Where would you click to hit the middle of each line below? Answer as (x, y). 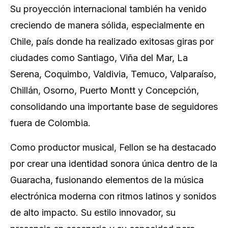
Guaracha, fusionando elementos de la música (107, 180)
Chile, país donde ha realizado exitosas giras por (112, 41)
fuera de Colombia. (50, 123)
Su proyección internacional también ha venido (108, 9)
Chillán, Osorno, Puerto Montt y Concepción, (105, 90)
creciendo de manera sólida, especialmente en (107, 25)
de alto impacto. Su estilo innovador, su (93, 212)
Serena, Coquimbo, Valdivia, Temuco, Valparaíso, (113, 74)
